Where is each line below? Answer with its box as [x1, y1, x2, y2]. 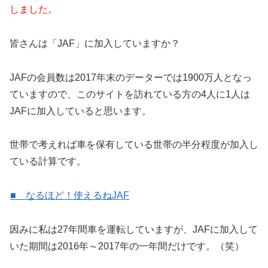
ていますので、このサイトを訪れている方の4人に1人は [10, 89, 250, 99]
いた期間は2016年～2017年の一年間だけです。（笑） [10, 240, 244, 251]
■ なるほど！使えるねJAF [10, 190, 129, 201]
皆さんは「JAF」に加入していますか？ [10, 38, 180, 48]
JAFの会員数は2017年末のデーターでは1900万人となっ [10, 72, 252, 83]
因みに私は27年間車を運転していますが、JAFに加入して [10, 224, 258, 234]
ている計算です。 [10, 156, 86, 167]
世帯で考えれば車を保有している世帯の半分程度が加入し [10, 139, 258, 150]
